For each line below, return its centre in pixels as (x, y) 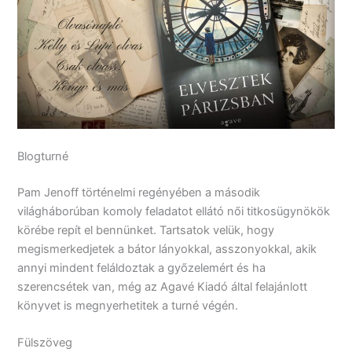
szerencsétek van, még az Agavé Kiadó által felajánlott (163, 286)
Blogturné (43, 156)
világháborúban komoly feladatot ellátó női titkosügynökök (174, 211)
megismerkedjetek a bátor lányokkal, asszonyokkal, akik (167, 249)
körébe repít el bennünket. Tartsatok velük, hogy (146, 230)
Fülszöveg (45, 343)
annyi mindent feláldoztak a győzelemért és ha (142, 268)
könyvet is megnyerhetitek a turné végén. (128, 305)
